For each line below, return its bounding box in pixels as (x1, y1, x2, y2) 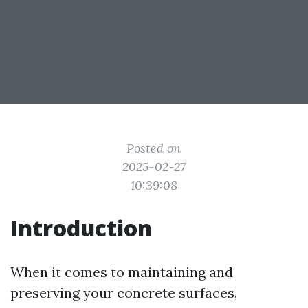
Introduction (10, 213, 152, 243)
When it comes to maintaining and (10, 263, 233, 280)
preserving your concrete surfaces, (10, 284, 237, 301)
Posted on (126, 140, 181, 156)
